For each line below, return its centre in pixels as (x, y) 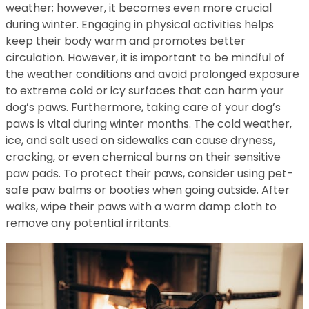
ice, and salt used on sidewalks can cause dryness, (140, 140)
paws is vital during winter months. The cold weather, (149, 124)
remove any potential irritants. (88, 223)
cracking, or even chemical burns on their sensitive (143, 157)
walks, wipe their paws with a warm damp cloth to (141, 207)
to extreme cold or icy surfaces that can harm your (145, 91)
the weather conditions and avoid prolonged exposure (152, 74)
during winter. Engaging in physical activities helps (140, 24)
